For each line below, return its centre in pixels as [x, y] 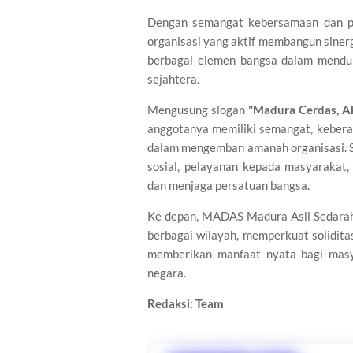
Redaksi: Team [186, 303]
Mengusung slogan [198, 110]
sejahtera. [173, 79]
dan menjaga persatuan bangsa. [229, 185]
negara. [167, 273]
